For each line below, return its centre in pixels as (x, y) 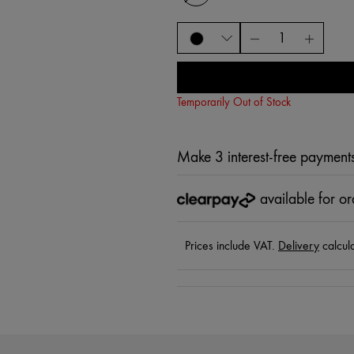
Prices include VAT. (231, 246)
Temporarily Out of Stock (233, 102)
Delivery (298, 246)
